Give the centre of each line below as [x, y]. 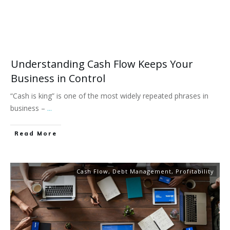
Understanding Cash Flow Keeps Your [102, 64]
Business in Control [58, 79]
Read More [36, 134]
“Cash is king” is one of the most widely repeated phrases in [109, 96]
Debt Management [142, 171]
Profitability [195, 171]
